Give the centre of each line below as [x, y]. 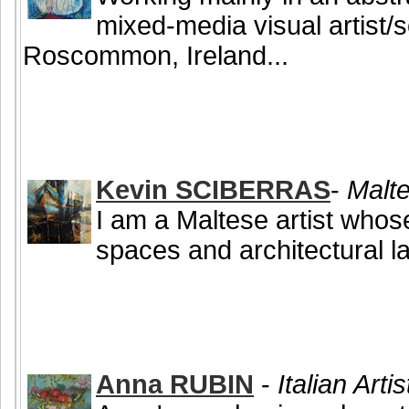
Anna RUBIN [175, 384]
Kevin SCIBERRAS [213, 190]
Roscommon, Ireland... [156, 56]
